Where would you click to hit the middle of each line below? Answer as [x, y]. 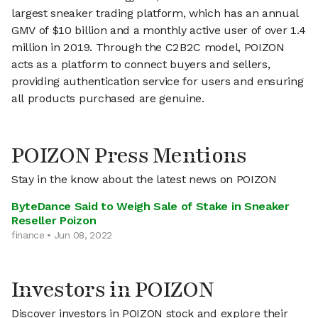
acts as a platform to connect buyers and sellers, [141, 64]
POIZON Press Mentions [129, 156]
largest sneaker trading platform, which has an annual [155, 13]
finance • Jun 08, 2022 [62, 235]
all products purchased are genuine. [108, 98]
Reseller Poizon [54, 220]
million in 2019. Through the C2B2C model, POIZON [148, 47]
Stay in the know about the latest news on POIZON [144, 179]
